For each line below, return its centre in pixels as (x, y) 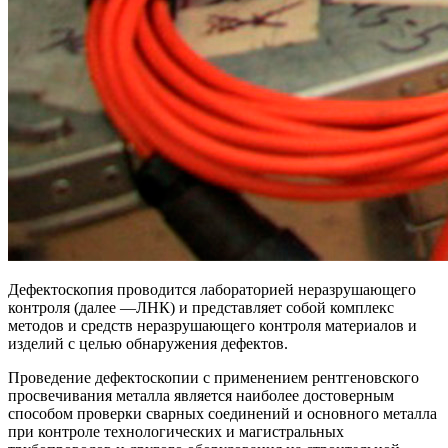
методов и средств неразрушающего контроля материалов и (212, 325)
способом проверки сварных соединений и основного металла (222, 413)
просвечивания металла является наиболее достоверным (201, 395)
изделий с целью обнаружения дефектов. (148, 343)
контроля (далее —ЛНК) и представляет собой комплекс (201, 307)
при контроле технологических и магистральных (176, 431)
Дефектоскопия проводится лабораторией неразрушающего (212, 289)
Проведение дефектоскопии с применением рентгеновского (213, 377)
